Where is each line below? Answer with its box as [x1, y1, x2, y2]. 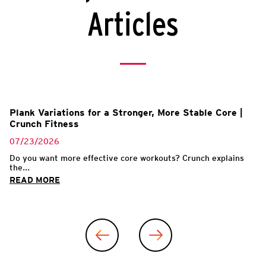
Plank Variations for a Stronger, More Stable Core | [9, 106, 243, 118]
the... [9, 162, 30, 172]
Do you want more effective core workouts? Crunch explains [9, 153, 244, 163]
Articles [87, 9, 179, 42]
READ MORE [9, 175, 60, 185]
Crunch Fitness [9, 118, 79, 129]
